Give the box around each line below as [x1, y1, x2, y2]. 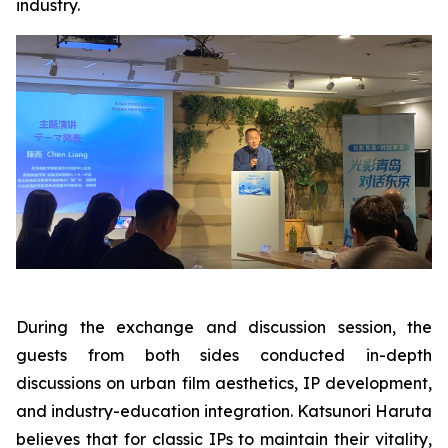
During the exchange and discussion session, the [16, 316, 432, 337]
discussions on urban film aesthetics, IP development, [16, 372, 432, 393]
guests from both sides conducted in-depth [16, 344, 432, 365]
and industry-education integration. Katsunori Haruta [16, 400, 432, 421]
